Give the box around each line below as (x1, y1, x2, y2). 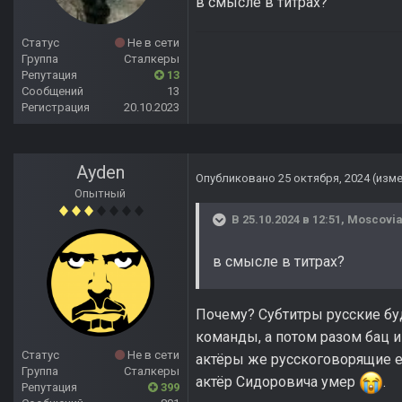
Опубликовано (196, 171, 278, 186)
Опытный (74, 187, 127, 201)
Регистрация (22, 100, 90, 115)
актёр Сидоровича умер (196, 373, 359, 391)
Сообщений (22, 84, 83, 99)
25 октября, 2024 (278, 171, 370, 186)
